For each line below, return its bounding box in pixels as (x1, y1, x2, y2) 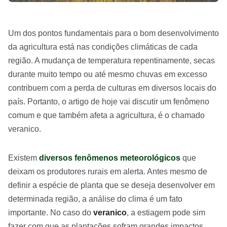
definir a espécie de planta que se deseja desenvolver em (8, 181, 215, 190)
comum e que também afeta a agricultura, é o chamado (8, 111, 205, 120)
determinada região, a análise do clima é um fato (8, 195, 182, 203)
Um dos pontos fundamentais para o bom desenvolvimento (8, 29, 219, 37)
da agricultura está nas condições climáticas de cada (8, 43, 198, 51)
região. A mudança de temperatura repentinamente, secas (8, 56, 215, 65)
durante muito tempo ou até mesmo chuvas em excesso (8, 70, 207, 79)
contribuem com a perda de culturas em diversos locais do (8, 84, 216, 92)
